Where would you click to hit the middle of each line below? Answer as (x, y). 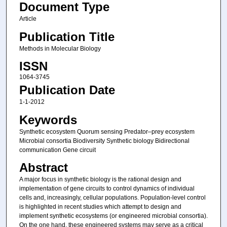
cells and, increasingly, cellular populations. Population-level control (112, 197)
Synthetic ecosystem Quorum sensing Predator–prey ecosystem (107, 131)
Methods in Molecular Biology (60, 48)
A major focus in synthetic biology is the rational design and (100, 179)
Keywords (48, 120)
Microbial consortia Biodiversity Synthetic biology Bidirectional (104, 141)
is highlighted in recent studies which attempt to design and (100, 206)
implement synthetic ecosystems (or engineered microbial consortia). (113, 216)
